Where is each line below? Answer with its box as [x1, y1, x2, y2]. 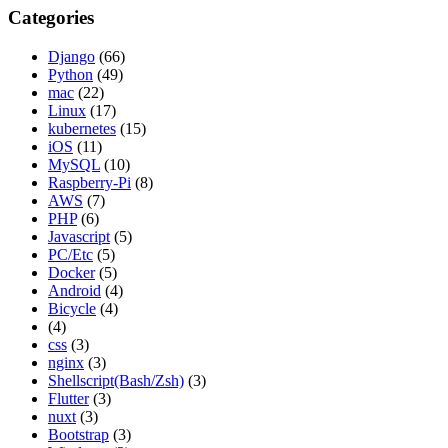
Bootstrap [48, 426, 109, 444]
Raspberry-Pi [48, 174, 131, 192]
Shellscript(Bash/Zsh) [48, 372, 184, 390]
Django [48, 48, 95, 66]
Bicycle [48, 300, 96, 318]
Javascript [48, 228, 110, 246]
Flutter [48, 390, 89, 408]
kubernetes [48, 120, 116, 138]
